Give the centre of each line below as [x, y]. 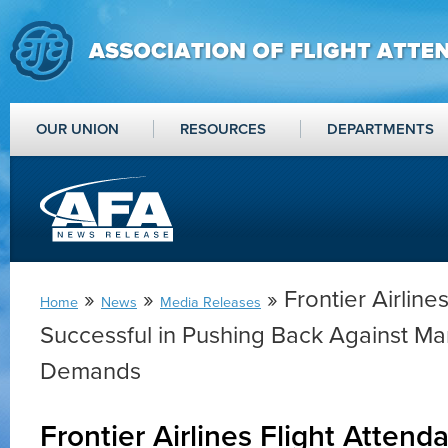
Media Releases [210, 302]
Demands [90, 371]
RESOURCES [223, 129]
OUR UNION [77, 129]
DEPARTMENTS [380, 129]
